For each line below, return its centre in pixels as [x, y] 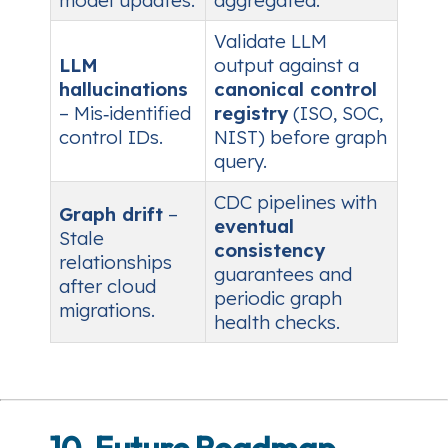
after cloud [107, 286]
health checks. [277, 322]
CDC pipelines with [295, 202]
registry [251, 113]
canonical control [295, 89]
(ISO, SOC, [335, 113]
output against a [286, 65]
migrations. [107, 310]
